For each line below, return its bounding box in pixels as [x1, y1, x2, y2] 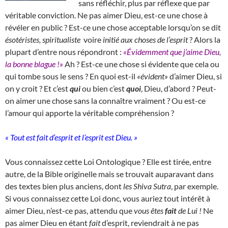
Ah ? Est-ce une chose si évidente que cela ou [63, 59, 219, 69]
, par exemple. [171, 181, 218, 191]
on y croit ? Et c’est [5, 83, 70, 93]
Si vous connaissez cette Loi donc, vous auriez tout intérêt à [5, 193, 210, 203]
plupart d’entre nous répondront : [5, 46, 123, 56]
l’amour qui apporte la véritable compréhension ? [5, 107, 174, 118]
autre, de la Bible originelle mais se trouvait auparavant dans [5, 168, 214, 179]
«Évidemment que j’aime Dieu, [123, 46, 221, 56]
